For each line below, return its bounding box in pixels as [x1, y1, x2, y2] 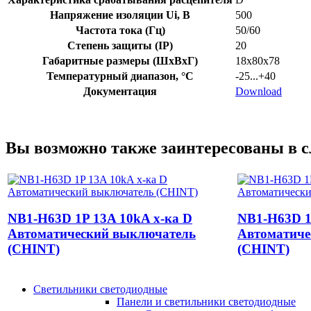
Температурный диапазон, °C [47, 69, 194, 82]
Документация [83, 85, 157, 97]
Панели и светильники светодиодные [117, 295, 296, 308]
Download [235, 85, 282, 97]
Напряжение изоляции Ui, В [50, 8, 190, 21]
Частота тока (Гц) [75, 24, 165, 36]
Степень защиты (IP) [67, 39, 173, 51]
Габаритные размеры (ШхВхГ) [42, 54, 198, 67]
